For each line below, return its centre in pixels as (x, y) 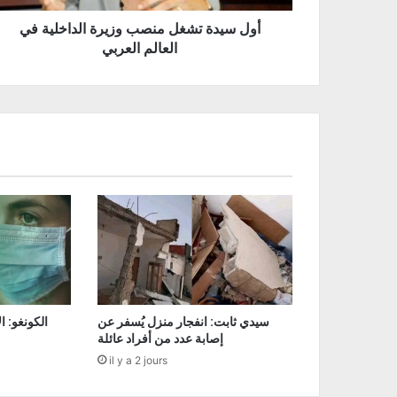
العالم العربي (140, 48)
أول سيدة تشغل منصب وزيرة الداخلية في (140, 28)
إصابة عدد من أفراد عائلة (160, 338)
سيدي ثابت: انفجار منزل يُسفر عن (183, 321)
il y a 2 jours (138, 360)
